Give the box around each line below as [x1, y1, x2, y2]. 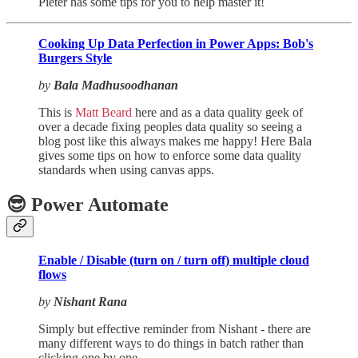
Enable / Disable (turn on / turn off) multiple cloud [38, 253, 309, 268]
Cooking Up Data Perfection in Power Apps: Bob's [38, 37, 313, 51]
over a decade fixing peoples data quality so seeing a [38, 120, 302, 134]
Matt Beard [75, 105, 132, 120]
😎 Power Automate [6, 194, 169, 216]
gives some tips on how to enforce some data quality [38, 149, 301, 163]
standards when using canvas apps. [38, 163, 214, 177]
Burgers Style [38, 51, 112, 66]
